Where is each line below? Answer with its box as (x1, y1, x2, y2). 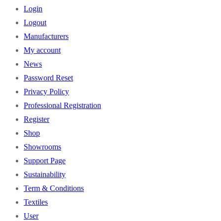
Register (24, 115, 49, 124)
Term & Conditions (24, 184, 84, 193)
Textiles (24, 198, 48, 207)
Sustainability (24, 170, 66, 179)
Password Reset (24, 74, 73, 82)
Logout (24, 18, 46, 27)
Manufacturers (24, 32, 69, 41)
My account (24, 46, 61, 55)
